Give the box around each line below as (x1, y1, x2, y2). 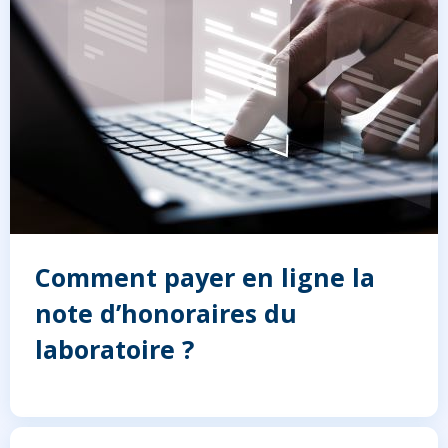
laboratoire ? (35, 331, 194, 366)
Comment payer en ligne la (35, 259, 375, 294)
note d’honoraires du (35, 295, 297, 330)
